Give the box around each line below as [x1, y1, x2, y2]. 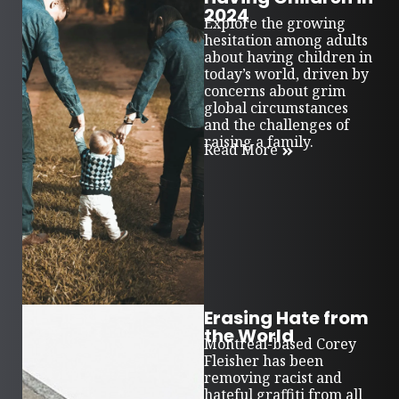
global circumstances [204, 98, 349, 118]
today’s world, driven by [204, 64, 370, 84]
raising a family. [204, 132, 314, 151]
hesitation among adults [204, 30, 369, 50]
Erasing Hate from [204, 305, 370, 331]
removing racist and [204, 368, 343, 388]
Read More [204, 140, 279, 159]
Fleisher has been [204, 351, 324, 371]
